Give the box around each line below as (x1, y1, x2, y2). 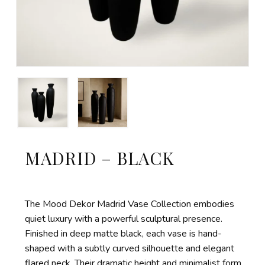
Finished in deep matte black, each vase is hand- (24, 227, 222, 240)
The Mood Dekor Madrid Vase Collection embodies (24, 197, 234, 211)
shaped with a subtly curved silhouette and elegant (24, 241, 234, 255)
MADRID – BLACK (24, 146, 174, 170)
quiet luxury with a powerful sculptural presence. (24, 212, 222, 225)
